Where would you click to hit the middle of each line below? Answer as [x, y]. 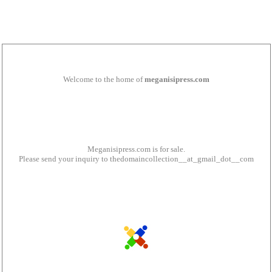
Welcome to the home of [104, 79]
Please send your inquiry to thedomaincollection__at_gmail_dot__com [136, 159]
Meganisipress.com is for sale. [136, 149]
